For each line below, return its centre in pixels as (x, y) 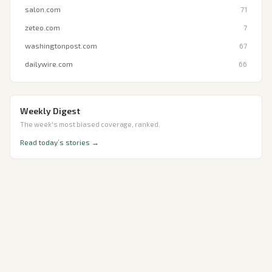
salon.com (43, 9)
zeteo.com (42, 27)
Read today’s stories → (59, 142)
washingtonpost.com (61, 46)
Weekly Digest (50, 111)
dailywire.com (49, 64)
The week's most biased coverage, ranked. (90, 124)
